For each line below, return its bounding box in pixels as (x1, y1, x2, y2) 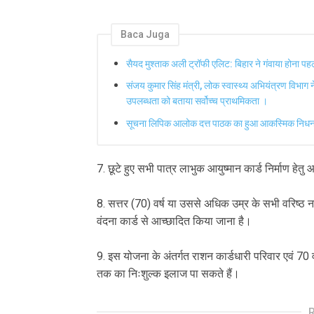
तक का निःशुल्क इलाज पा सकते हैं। (97, 267, 240, 281)
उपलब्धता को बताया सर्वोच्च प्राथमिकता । (126, 95, 268, 107)
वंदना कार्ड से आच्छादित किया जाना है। (97, 214, 254, 228)
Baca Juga (121, 29, 170, 41)
